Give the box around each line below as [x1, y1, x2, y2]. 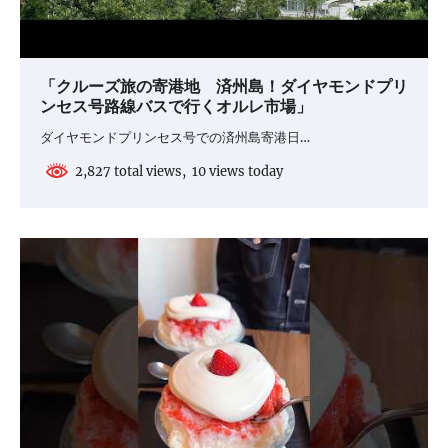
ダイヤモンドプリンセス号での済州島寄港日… [40, 129, 310, 147]
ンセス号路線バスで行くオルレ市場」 [40, 94, 312, 122]
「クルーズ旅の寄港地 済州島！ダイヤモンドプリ [40, 74, 408, 102]
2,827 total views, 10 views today [69, 163, 283, 181]
